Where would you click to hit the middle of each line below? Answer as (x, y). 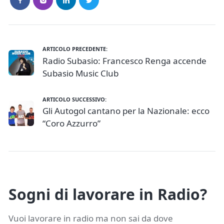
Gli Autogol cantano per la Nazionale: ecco (126, 111)
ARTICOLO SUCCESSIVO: (74, 99)
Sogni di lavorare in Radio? (108, 194)
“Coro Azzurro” (71, 123)
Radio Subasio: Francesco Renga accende (124, 60)
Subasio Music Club (80, 73)
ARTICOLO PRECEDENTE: (75, 49)
